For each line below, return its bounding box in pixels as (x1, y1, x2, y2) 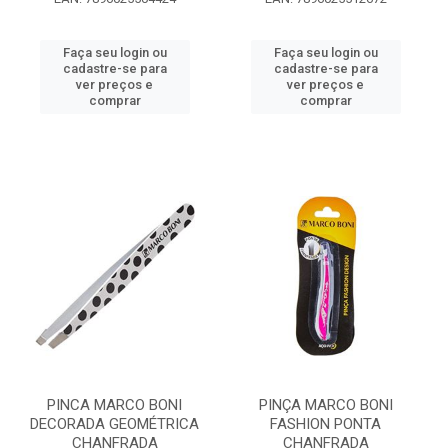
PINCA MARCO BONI (47, 396, 182, 414)
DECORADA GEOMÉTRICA (30, 415, 199, 433)
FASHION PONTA (270, 415, 381, 433)
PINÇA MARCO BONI (258, 396, 393, 414)
